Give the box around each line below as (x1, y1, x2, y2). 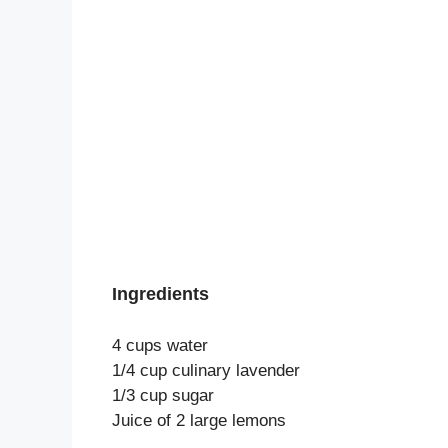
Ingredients (112, 284, 209, 305)
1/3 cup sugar (112, 386, 214, 406)
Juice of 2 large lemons (112, 411, 286, 431)
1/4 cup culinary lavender (112, 361, 300, 381)
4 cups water (112, 336, 208, 356)
